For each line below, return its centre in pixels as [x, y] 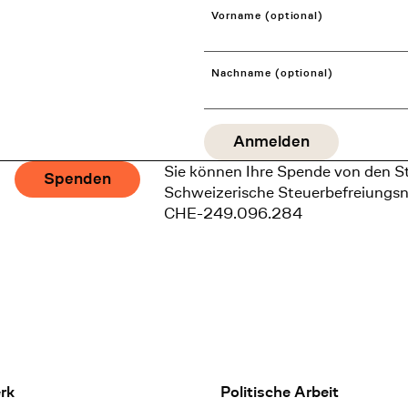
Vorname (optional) [268, 15]
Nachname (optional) [273, 73]
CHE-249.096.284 [233, 213]
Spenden [77, 179]
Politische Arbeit [280, 392]
